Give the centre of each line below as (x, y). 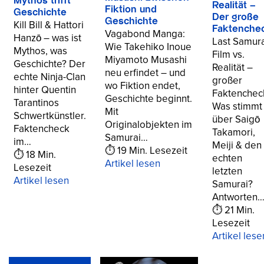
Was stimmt (237, 107)
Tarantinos (36, 103)
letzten (227, 171)
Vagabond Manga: (145, 34)
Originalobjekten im (148, 125)
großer (227, 81)
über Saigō (236, 120)
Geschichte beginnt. (148, 99)
